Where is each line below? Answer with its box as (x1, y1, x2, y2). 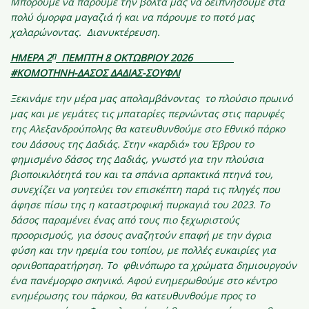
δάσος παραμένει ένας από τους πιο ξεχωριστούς (10, 213, 239, 226)
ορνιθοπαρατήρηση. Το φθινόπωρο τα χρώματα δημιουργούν (10, 259, 297, 272)
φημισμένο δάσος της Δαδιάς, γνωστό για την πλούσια (10, 152, 263, 166)
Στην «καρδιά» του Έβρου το (123, 137, 254, 150)
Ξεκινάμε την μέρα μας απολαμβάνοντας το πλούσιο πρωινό (10, 92, 292, 105)
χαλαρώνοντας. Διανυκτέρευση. (10, 26, 160, 39)
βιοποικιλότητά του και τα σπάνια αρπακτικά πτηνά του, (10, 168, 273, 181)
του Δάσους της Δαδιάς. (10, 137, 123, 150)
